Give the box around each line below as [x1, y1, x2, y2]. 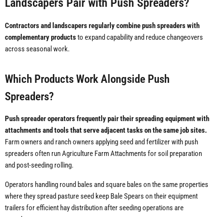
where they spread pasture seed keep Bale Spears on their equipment [5, 192, 198, 201]
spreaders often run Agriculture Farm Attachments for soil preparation [5, 149, 202, 158]
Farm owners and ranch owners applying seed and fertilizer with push [5, 138, 198, 147]
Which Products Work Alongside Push [5, 73, 170, 86]
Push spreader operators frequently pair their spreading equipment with [5, 114, 209, 124]
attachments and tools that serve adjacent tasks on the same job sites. [5, 126, 207, 135]
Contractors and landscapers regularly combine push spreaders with [5, 21, 200, 31]
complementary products [5, 33, 76, 42]
